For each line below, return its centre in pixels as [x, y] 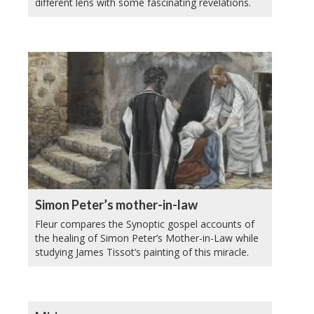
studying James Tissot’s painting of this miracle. [142, 252]
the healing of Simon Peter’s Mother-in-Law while [147, 238]
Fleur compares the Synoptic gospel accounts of [145, 224]
